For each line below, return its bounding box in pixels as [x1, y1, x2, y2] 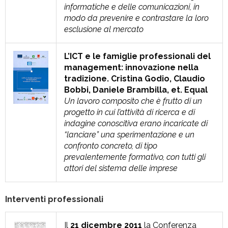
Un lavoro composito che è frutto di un [64, 96, 202, 106]
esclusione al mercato [64, 24, 144, 34]
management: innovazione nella [64, 63, 198, 72]
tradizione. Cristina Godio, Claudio [64, 74, 205, 83]
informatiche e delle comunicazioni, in [64, 2, 199, 12]
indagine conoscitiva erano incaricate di [64, 119, 208, 128]
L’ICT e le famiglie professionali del [64, 51, 211, 61]
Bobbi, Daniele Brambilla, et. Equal [64, 85, 208, 95]
